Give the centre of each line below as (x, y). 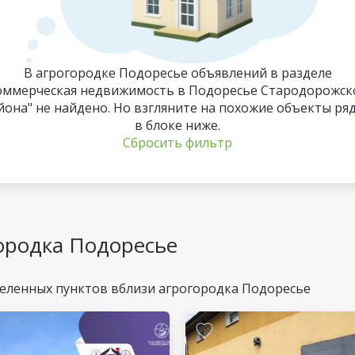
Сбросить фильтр (177, 143)
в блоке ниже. (177, 125)
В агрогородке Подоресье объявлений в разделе (177, 73)
